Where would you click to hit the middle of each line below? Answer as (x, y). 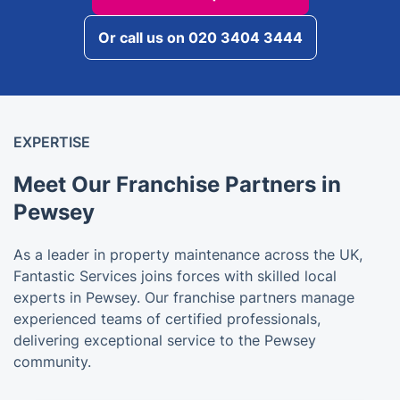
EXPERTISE (52, 142)
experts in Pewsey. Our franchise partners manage (184, 297)
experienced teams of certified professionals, (167, 318)
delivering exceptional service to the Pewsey (165, 340)
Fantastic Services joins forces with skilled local (175, 275)
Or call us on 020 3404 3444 (200, 37)
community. (52, 361)
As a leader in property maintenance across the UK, (188, 254)
